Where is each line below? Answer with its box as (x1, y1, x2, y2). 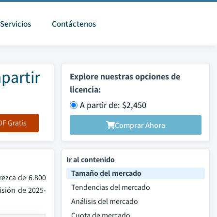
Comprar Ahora (115, 120, 165, 130)
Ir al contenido (66, 155, 115, 165)
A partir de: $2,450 (80, 99, 146, 110)
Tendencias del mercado (71, 182, 150, 192)
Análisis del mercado (71, 196, 138, 206)
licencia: (70, 84, 101, 95)
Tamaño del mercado (71, 168, 141, 178)
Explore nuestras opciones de (70, 71, 180, 82)
